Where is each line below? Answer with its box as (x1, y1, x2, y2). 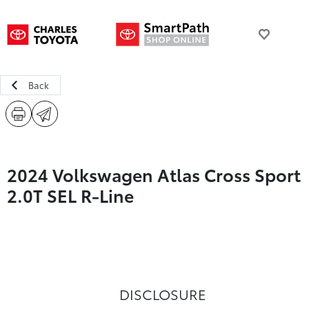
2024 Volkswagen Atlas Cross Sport (7, 162, 301, 186)
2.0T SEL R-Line (7, 183, 134, 207)
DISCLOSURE (119, 284, 206, 303)
